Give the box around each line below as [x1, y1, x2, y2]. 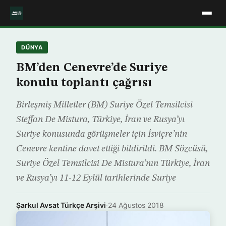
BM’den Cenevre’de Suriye [16, 62, 167, 74]
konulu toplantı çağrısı [16, 77, 152, 89]
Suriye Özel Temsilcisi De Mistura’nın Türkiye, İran [16, 159, 210, 168]
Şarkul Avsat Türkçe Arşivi [16, 201, 106, 209]
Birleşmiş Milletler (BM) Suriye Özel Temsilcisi [16, 100, 193, 109]
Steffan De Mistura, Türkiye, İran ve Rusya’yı [16, 115, 185, 124]
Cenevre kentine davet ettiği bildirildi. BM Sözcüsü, [16, 144, 208, 153]
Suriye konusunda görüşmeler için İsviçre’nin [16, 130, 187, 139]
